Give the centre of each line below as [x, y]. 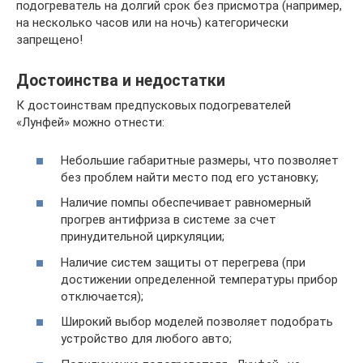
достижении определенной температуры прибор [199, 279]
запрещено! [49, 40]
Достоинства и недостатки [121, 81]
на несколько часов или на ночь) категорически [152, 23]
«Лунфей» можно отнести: [90, 122]
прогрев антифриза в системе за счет [169, 220]
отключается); [102, 296]
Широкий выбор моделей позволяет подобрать [197, 322]
